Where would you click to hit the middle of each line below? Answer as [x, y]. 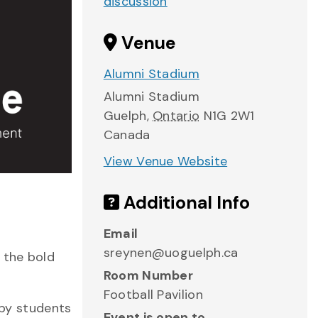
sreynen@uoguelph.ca [171, 253]
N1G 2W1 [229, 116]
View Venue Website [165, 161]
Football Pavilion [153, 295]
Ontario [176, 116]
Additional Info [185, 203]
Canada [127, 135]
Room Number [148, 275]
